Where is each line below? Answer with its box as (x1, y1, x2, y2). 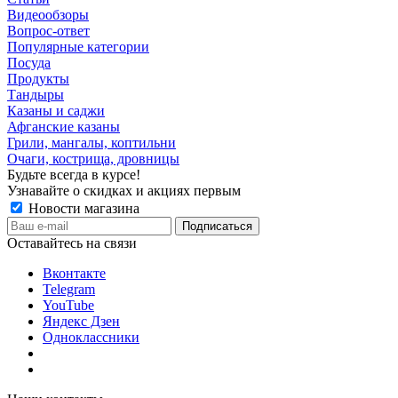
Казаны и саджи (7, 102, 105, 118)
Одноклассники (43, 329, 139, 345)
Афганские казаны (7, 118, 120, 134)
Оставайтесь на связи (7, 235, 137, 251)
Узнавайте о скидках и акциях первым (7, 182, 241, 198)
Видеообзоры (7, 6, 89, 22)
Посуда (7, 54, 51, 70)
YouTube (43, 297, 94, 313)
